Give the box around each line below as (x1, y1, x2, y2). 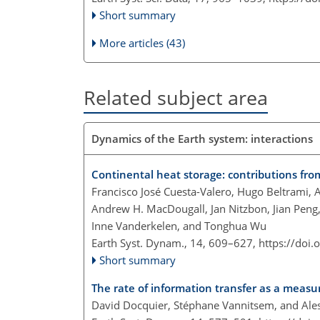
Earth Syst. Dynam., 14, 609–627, (91, 235, 259, 250)
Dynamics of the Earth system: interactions (91, 131, 313, 146)
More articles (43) (99, 36, 186, 51)
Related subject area (84, 84, 268, 111)
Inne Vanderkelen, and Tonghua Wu (91, 218, 266, 233)
